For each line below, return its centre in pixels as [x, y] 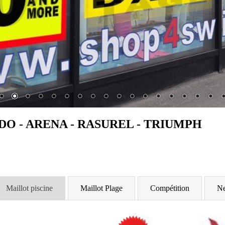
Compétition [170, 188]
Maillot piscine [29, 188]
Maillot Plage [101, 188]
